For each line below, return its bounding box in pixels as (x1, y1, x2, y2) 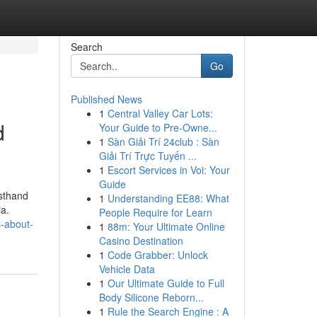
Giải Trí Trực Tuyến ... (98, 149, 197, 163)
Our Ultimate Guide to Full (107, 276, 224, 290)
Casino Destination (98, 234, 183, 248)
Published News (70, 92, 142, 106)
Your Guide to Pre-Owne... (98, 120, 217, 134)
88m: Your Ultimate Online (107, 219, 225, 234)
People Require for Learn (98, 205, 212, 219)
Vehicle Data (98, 262, 155, 276)
